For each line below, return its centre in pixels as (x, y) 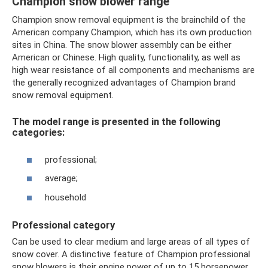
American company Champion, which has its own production (132, 32)
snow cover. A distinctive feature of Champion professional (131, 254)
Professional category (63, 225)
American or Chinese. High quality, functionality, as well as (126, 57)
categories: (38, 133)
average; (61, 178)
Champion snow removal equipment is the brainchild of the (129, 20)
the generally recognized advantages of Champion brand (124, 83)
